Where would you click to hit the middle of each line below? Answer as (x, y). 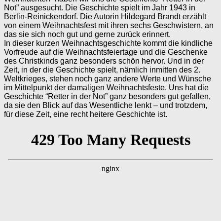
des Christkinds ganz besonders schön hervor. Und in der (104, 61)
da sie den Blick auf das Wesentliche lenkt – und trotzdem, (106, 105)
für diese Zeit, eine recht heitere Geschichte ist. (86, 114)
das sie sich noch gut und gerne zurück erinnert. (87, 34)
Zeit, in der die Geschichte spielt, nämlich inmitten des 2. (102, 70)
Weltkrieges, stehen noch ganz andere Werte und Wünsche (108, 78)
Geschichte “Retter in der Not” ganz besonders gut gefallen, (107, 96)
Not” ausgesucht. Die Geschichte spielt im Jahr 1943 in (100, 7)
